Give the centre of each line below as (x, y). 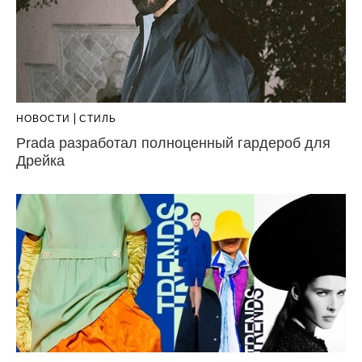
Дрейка (40, 160)
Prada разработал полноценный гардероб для (173, 143)
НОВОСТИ (43, 118)
